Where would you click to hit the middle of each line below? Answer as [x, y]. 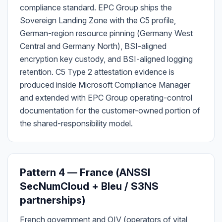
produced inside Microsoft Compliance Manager [105, 85]
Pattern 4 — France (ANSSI [85, 172]
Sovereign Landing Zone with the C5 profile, [98, 20]
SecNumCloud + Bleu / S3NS [89, 186]
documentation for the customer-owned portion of [110, 111]
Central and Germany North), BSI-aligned [93, 46]
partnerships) [53, 200]
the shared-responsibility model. [76, 123]
